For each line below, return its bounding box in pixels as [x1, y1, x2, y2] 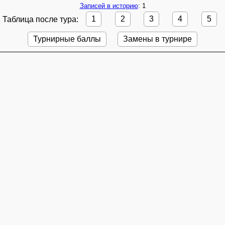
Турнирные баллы [33, 34, 101, 43]
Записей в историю [79, 2, 138, 10]
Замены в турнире [123, 34, 192, 43]
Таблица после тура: [3, 15, 81, 24]
